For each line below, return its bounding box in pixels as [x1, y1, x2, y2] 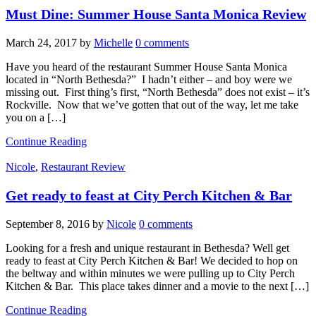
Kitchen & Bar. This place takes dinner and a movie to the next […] [6, 279, 309, 292]
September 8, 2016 [6, 217, 90, 230]
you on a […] [6, 111, 66, 123]
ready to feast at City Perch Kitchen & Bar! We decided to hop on [6, 254, 298, 267]
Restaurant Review [41, 160, 126, 173]
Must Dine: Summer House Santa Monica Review [6, 6, 306, 22]
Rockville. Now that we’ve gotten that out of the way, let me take [6, 98, 298, 111]
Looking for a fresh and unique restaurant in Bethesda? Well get [6, 241, 289, 254]
